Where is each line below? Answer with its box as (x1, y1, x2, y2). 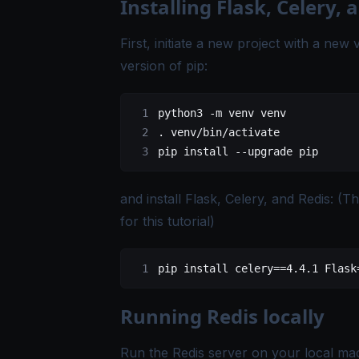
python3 (158, 106, 203, 119)
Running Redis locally (120, 302, 325, 329)
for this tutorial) (120, 212, 215, 229)
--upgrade (228, 144, 292, 158)
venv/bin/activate (164, 125, 280, 139)
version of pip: (120, 57, 208, 74)
